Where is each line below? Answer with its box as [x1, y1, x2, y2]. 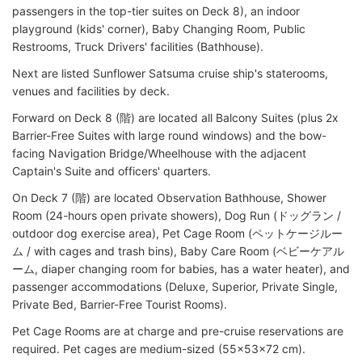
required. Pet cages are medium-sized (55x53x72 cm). [12, 341, 305, 356]
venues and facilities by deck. [12, 83, 170, 98]
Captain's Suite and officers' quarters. [12, 163, 211, 178]
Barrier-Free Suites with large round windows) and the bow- [12, 128, 326, 142]
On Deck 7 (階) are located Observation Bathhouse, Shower [12, 190, 326, 204]
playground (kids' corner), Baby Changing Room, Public [12, 21, 305, 36]
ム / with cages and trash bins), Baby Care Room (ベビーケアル [12, 243, 344, 258]
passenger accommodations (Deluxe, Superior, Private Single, [12, 279, 338, 293]
